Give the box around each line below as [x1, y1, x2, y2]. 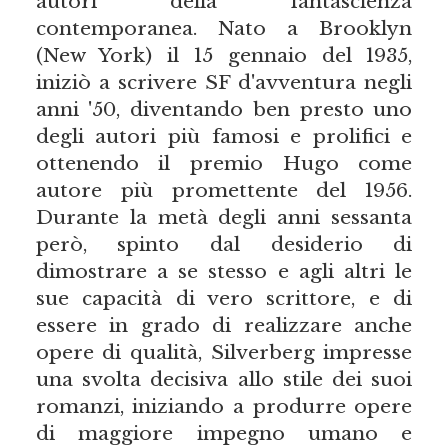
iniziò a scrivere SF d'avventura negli [35, 69, 413, 94]
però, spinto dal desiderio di [35, 231, 413, 256]
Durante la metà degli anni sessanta [35, 204, 413, 229]
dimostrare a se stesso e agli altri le [35, 258, 413, 283]
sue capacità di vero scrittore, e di [35, 285, 413, 310]
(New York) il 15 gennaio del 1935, [35, 42, 413, 67]
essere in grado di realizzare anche [35, 312, 413, 337]
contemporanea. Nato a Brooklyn [35, 15, 413, 40]
